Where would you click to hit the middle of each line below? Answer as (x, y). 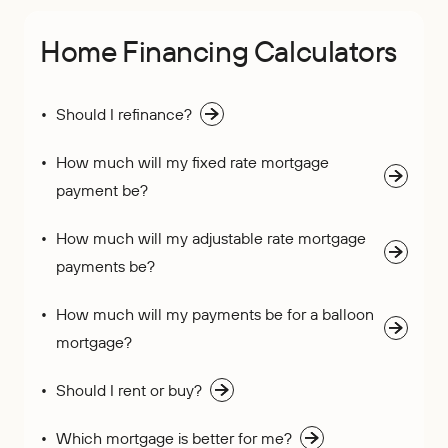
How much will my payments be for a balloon (215, 314)
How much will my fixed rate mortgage (192, 162)
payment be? (102, 190)
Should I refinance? (124, 114)
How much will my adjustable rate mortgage (211, 238)
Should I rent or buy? (129, 390)
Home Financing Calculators (218, 51)
